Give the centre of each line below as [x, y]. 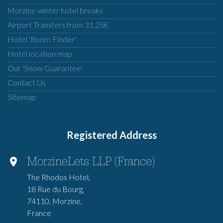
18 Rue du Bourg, [56, 189]
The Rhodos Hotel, [58, 177]
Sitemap [22, 97]
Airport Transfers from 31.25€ [58, 25]
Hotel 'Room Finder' [42, 39]
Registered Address [111, 135]
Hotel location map [40, 54]
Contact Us [27, 82]
